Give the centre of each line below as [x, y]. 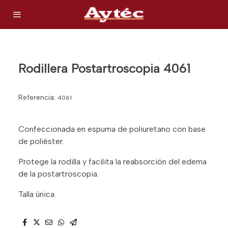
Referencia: [38, 97]
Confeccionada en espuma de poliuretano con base [112, 129]
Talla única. [37, 194]
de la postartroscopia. [59, 174]
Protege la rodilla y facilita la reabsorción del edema [112, 161]
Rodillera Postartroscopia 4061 [104, 68]
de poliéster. [41, 141]
